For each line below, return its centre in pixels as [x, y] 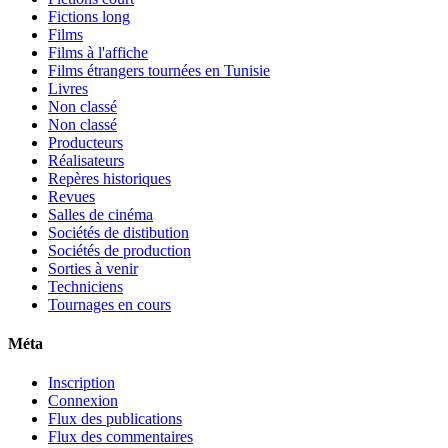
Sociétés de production [119, 250]
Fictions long [89, 16]
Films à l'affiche [98, 52]
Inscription [81, 383]
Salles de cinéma [100, 214]
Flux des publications [115, 419]
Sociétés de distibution [118, 232]
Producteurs [85, 142]
